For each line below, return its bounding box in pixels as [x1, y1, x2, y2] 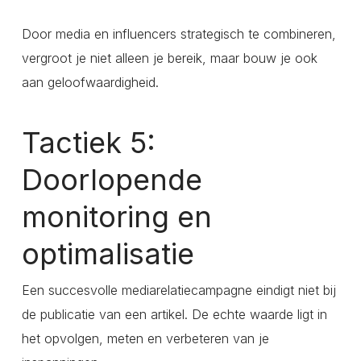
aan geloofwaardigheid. [21, 74, 159, 91]
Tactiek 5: [21, 125, 156, 161]
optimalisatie [21, 236, 194, 272]
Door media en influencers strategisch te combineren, [21, 26, 336, 43]
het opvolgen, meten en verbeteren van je [21, 330, 269, 347]
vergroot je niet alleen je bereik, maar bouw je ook [21, 50, 317, 67]
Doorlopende [21, 162, 202, 198]
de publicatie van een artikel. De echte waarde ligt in [21, 306, 327, 323]
